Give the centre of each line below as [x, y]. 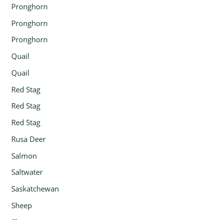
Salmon [24, 155]
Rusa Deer [29, 139]
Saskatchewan [35, 189]
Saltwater [27, 172]
